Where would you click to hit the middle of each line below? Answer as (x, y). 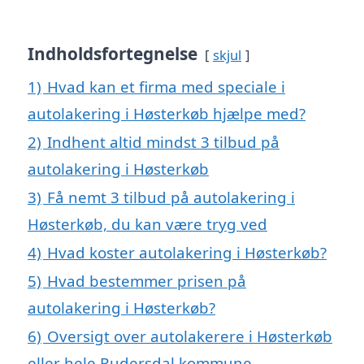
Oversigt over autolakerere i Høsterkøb (190, 336)
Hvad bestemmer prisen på (147, 281)
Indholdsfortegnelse (113, 54)
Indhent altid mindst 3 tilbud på (163, 142)
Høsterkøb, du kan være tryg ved (147, 224)
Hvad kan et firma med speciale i (166, 87)
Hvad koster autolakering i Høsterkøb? (187, 253)
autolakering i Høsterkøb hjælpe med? (167, 114)
